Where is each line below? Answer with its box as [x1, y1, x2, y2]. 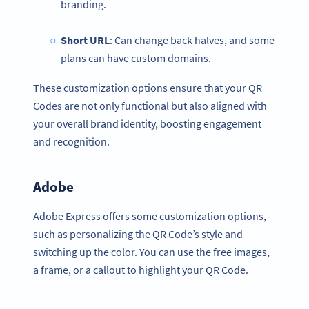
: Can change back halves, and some [109, 33, 275, 48]
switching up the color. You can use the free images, [33, 245, 270, 259]
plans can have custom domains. [61, 51, 211, 66]
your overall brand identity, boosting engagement [33, 116, 261, 130]
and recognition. [33, 134, 110, 148]
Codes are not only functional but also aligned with [33, 98, 267, 112]
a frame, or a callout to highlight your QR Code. [33, 263, 248, 277]
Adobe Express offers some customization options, [33, 209, 266, 223]
